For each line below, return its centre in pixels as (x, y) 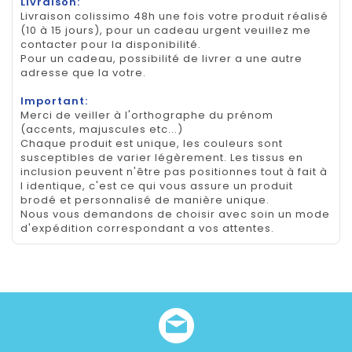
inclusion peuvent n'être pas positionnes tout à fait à (174, 172)
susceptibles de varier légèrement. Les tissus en (162, 158)
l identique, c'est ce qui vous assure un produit (157, 186)
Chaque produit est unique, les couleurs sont (152, 144)
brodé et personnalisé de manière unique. (145, 200)
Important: (54, 101)
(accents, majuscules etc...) (102, 130)
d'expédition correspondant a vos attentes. (147, 229)
